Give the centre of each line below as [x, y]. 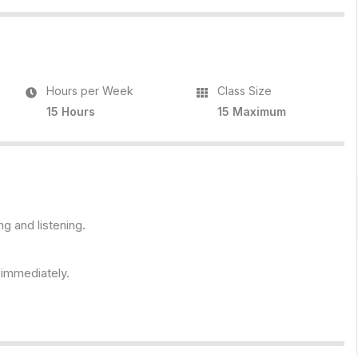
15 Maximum [252, 111]
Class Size [245, 91]
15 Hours [71, 111]
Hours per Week [90, 91]
